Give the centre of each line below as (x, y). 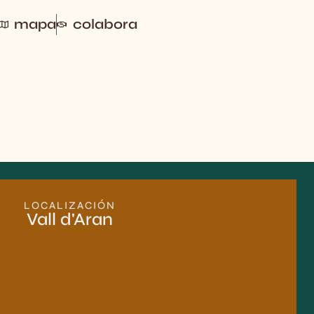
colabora (105, 24)
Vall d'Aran (70, 220)
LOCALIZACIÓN (70, 206)
